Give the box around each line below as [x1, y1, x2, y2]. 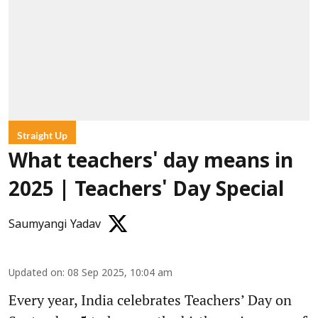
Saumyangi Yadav [9, 218, 101, 233]
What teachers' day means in [9, 150, 293, 175]
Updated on [9, 268, 62, 280]
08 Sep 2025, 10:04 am [67, 268, 172, 280]
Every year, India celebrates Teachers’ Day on [9, 290, 292, 310]
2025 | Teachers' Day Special [9, 179, 284, 204]
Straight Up [17, 129, 67, 142]
